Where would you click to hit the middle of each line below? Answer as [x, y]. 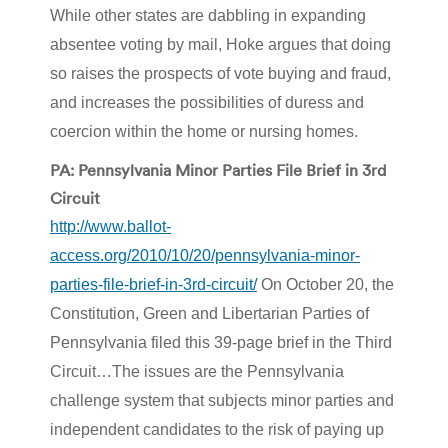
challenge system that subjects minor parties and [222, 400]
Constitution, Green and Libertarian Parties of [209, 313]
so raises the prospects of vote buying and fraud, [220, 73]
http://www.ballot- [110, 226]
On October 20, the [325, 284]
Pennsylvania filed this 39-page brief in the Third [221, 342]
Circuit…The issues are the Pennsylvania [197, 371]
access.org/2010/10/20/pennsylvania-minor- [205, 255]
